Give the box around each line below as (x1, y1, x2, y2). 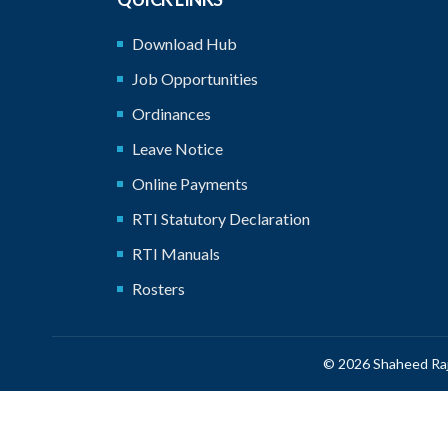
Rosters (132, 279, 185, 298)
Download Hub (132, 34, 237, 53)
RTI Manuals (132, 244, 220, 263)
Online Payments (132, 174, 248, 193)
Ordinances (132, 104, 211, 123)
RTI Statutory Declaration (132, 209, 310, 228)
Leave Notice (132, 139, 223, 158)
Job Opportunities (132, 69, 258, 88)
